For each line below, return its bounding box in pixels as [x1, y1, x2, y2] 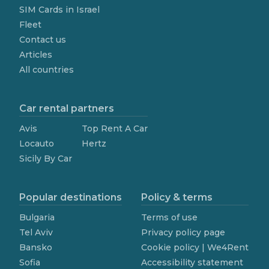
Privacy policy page [141, 226, 225, 238]
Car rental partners [19, 102, 114, 114]
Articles [19, 49, 52, 60]
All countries [19, 64, 74, 75]
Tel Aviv [19, 226, 53, 238]
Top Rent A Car [82, 122, 148, 134]
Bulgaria [19, 211, 55, 223]
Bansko [19, 241, 52, 253]
